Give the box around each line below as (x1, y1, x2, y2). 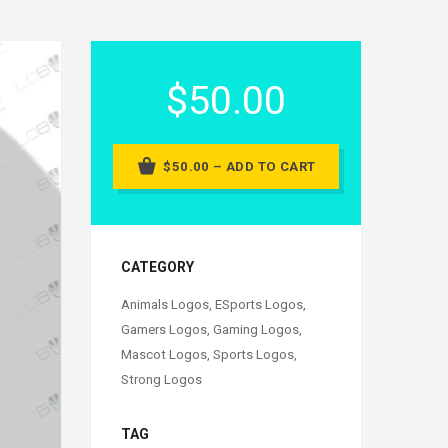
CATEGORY (121, 259, 194, 276)
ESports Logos (215, 297, 303, 313)
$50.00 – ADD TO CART (163, 159, 316, 175)
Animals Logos (121, 297, 209, 313)
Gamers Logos (121, 322, 207, 338)
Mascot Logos (121, 347, 207, 363)
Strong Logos (121, 372, 202, 388)
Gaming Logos (213, 322, 299, 338)
